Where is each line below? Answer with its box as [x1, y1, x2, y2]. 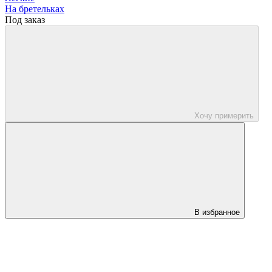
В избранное [194, 207, 240, 217]
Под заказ [5, 14, 45, 25]
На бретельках [5, 3, 64, 14]
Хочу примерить [194, 110, 254, 120]
